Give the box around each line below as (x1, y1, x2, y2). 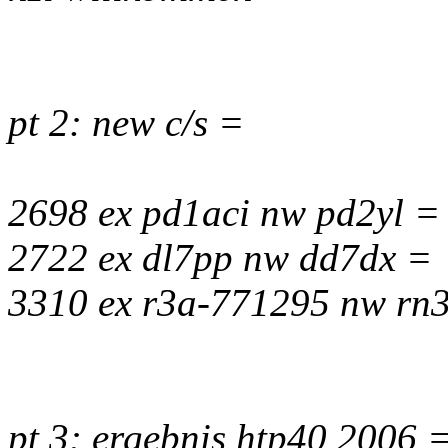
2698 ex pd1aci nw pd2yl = (8, 191, 440, 234)
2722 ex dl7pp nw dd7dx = (8, 236, 432, 279)
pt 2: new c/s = (8, 101, 244, 144)
